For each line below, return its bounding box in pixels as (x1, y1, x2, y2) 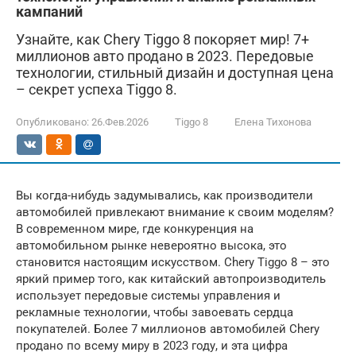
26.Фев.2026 (91, 116, 149, 128)
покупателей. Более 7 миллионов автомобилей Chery (16, 322, 319, 336)
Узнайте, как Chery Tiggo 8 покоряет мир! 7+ (16, 31, 309, 48)
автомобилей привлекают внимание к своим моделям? (16, 205, 334, 219)
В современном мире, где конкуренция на (16, 222, 253, 236)
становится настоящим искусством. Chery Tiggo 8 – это (16, 255, 330, 269)
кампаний (16, 3, 83, 20)
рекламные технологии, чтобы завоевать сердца (16, 305, 293, 319)
